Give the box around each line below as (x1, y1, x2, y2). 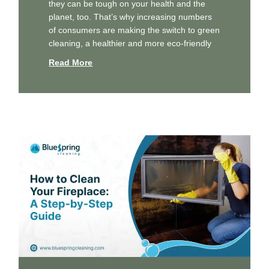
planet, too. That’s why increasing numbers (49, 11, 213, 22)
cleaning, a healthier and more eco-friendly (49, 38, 212, 48)
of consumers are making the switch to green (49, 25, 220, 35)
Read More (49, 57, 93, 67)
